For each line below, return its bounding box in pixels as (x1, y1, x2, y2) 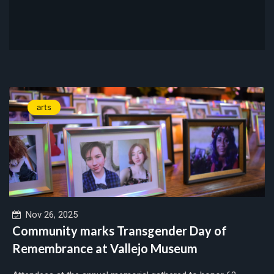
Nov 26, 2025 (21, 209, 78, 220)
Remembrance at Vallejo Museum (12, 240, 198, 256)
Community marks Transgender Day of (12, 223, 227, 238)
